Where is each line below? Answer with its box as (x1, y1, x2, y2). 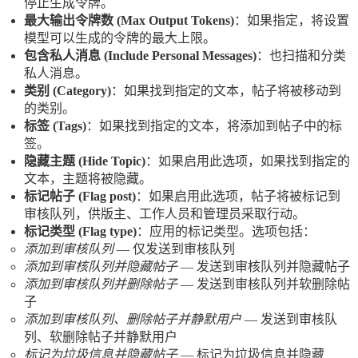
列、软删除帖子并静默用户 (24, 329, 177, 344)
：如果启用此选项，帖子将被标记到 (136, 189, 340, 203)
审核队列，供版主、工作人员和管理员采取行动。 (24, 206, 305, 221)
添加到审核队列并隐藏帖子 (24, 259, 177, 273)
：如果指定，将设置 (234, 13, 349, 27)
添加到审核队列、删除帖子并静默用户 (24, 312, 241, 326)
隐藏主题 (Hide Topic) (24, 153, 145, 168)
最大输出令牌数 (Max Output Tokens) (24, 13, 234, 27)
